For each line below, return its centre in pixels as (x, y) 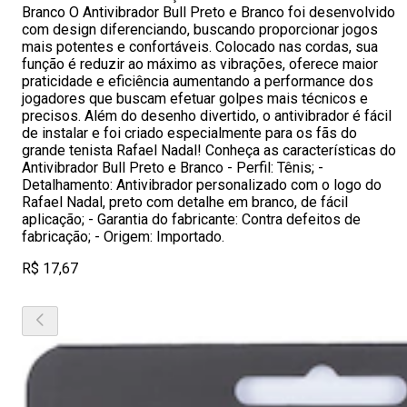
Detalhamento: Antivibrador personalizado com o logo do (202, 185)
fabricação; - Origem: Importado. (123, 237)
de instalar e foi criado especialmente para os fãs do (189, 133)
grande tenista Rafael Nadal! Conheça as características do (209, 150)
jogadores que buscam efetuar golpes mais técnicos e (195, 99)
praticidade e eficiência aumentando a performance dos (198, 81)
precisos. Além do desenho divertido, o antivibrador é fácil (207, 116)
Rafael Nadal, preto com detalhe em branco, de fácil (185, 202)
